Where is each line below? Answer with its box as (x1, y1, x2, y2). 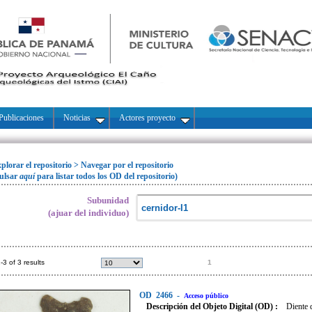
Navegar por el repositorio (81, 160, 173, 170)
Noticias (61, 113, 93, 123)
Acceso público (184, 292, 228, 299)
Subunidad (87, 195, 129, 205)
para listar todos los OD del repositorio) (37, 171, 178, 181)
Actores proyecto (117, 113, 178, 123)
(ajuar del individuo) (48, 208, 129, 218)
